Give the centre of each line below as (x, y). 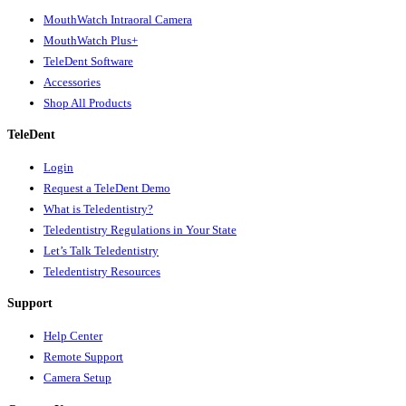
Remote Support (83, 357)
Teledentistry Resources (102, 271)
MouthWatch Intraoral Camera (118, 19)
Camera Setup (77, 378)
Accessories (72, 82)
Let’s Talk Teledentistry (101, 250)
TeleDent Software (88, 61)
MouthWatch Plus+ (91, 40)
